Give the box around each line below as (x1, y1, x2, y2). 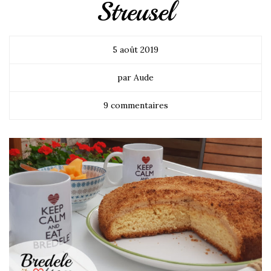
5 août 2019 (113, 44, 158, 56)
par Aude (117, 72, 154, 83)
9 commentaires (103, 100, 168, 111)
